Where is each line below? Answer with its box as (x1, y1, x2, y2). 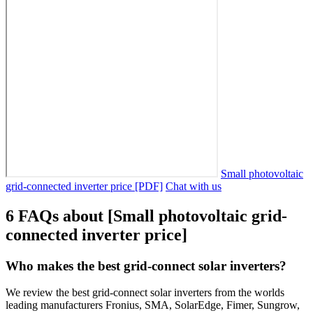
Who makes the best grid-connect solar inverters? (6, 258, 286, 273)
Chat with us (166, 180, 221, 192)
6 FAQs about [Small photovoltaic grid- (6, 206, 287, 225)
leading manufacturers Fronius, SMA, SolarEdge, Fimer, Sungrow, (6, 299, 300, 312)
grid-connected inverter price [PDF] (6, 180, 163, 192)
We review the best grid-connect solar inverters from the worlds (6, 286, 284, 299)
